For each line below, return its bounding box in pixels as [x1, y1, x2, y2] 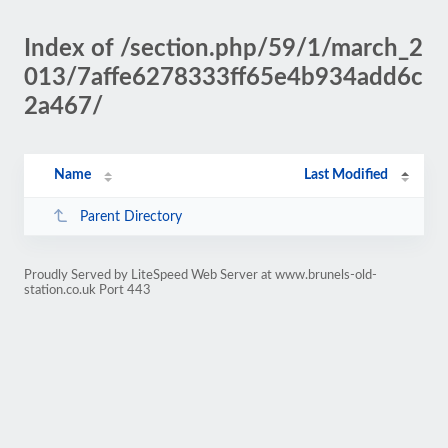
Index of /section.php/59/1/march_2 [24, 37, 423, 61]
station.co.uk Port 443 [24, 284, 151, 296]
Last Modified [304, 168, 389, 182]
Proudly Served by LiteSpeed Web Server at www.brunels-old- [24, 269, 377, 281]
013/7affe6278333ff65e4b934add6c [24, 66, 423, 90]
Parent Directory [79, 209, 182, 224]
